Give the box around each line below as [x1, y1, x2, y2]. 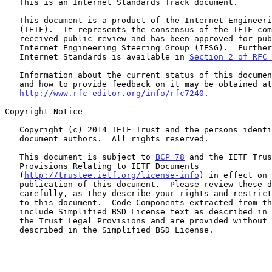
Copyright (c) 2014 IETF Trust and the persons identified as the [5, 124, 19, 134]
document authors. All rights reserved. [5, 134, 19, 143]
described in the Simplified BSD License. [5, 225, 19, 234]
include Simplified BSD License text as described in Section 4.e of [5, 206, 19, 216]
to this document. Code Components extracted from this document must [5, 197, 19, 207]
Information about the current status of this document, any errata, [5, 70, 19, 80]
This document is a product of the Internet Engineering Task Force [5, 15, 19, 25]
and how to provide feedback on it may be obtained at [5, 79, 19, 89]
